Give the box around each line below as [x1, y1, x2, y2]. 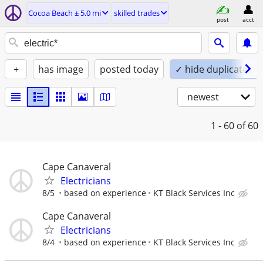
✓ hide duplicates [175, 63, 252, 76]
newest [187, 90, 219, 103]
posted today [100, 63, 159, 76]
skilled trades [114, 8, 160, 18]
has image [38, 63, 83, 76]
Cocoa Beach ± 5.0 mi [28, 8, 101, 18]
